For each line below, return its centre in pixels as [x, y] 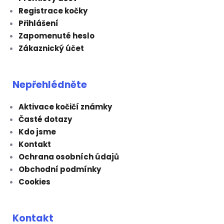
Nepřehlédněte [50, 85]
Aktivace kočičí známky [65, 107]
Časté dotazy [45, 119]
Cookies [34, 182]
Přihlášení [38, 23]
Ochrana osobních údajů [69, 157]
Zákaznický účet [51, 48]
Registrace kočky [53, 11]
